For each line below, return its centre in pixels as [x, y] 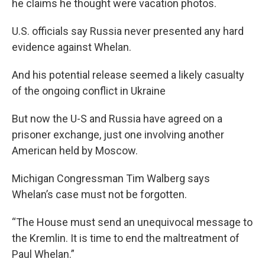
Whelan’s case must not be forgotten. [99, 195]
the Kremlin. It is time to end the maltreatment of [126, 238]
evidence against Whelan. [72, 47]
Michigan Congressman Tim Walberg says [111, 179]
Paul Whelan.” [43, 254]
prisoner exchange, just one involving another [118, 135]
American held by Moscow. [75, 151]
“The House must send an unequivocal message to [132, 222]
